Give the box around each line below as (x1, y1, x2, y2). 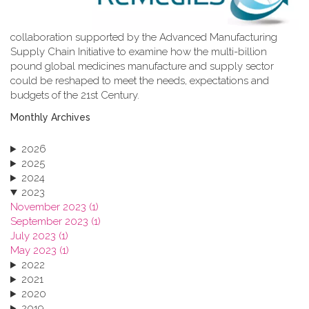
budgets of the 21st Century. (10, 89, 139, 102)
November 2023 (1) (10, 201, 99, 214)
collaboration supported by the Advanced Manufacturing (10, 31, 277, 44)
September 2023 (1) (10, 215, 101, 228)
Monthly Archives (10, 112, 90, 123)
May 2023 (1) (10, 244, 69, 257)
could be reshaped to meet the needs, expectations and (10, 74, 269, 88)
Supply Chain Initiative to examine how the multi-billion (10, 46, 267, 59)
